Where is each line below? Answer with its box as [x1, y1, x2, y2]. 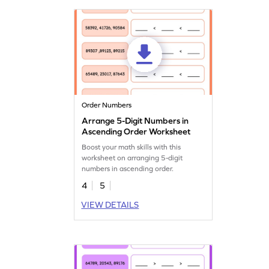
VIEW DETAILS [81, 199, 139, 210]
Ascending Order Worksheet [82, 126, 191, 136]
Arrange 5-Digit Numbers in [82, 115, 189, 125]
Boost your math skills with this [82, 142, 181, 151]
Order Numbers [82, 100, 132, 109]
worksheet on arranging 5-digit [82, 153, 183, 162]
